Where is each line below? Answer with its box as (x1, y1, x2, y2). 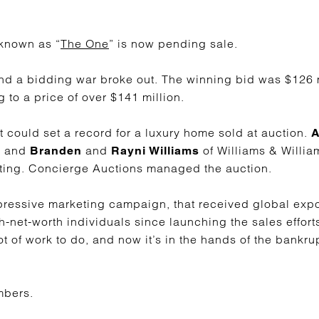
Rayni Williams (111, 144, 199, 157)
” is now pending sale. (109, 36, 238, 51)
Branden (30, 144, 82, 157)
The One (61, 36, 109, 51)
